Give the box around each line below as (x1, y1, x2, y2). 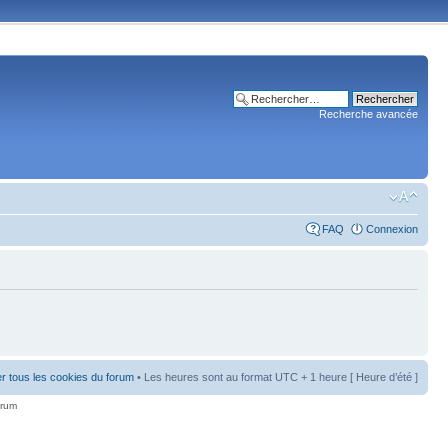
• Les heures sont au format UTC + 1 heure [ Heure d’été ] (134, 370, 418, 383)
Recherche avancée (319, 108, 418, 120)
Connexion (366, 222, 418, 235)
